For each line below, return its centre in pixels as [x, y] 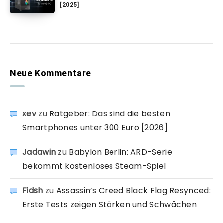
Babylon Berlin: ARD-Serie [120, 152]
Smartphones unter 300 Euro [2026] [95, 127]
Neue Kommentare [51, 73]
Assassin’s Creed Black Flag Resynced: [133, 190]
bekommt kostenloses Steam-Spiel [94, 166]
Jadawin [39, 152]
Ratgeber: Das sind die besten [110, 113]
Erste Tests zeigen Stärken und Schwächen [110, 204]
